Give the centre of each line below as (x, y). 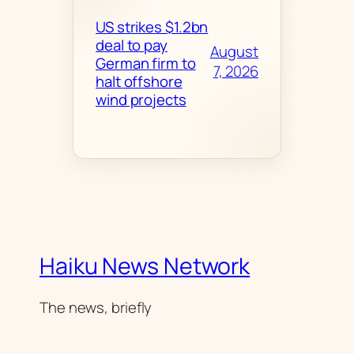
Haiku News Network (145, 266)
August (234, 52)
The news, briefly (96, 307)
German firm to (146, 63)
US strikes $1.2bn (152, 26)
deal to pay (132, 45)
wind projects (141, 99)
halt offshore (139, 81)
